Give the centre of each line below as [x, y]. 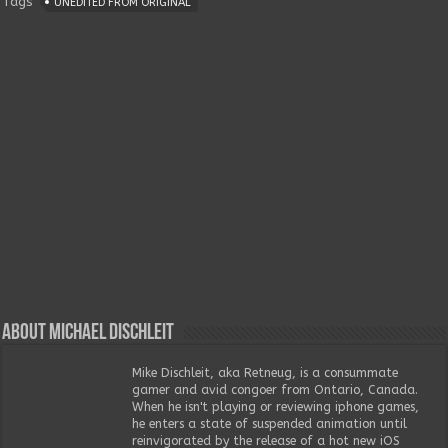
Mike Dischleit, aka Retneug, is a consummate [265, 372]
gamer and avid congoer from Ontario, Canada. [275, 389]
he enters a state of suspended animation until [270, 423]
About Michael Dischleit [88, 333]
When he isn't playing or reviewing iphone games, [276, 406]
